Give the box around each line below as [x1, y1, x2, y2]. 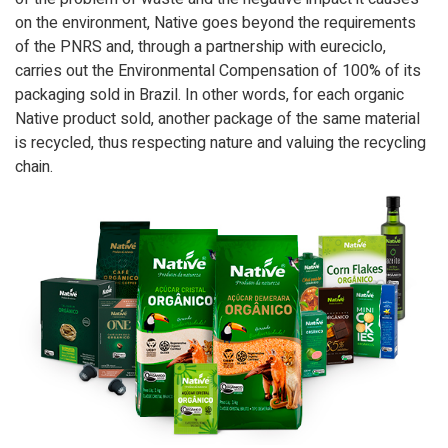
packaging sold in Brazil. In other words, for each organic [15, 83, 404, 107]
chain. [15, 155, 53, 179]
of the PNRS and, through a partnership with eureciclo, [15, 35, 386, 59]
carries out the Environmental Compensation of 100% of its [15, 59, 421, 83]
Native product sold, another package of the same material [15, 107, 420, 131]
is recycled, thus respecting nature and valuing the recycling [15, 131, 426, 155]
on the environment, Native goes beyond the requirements [15, 11, 416, 35]
